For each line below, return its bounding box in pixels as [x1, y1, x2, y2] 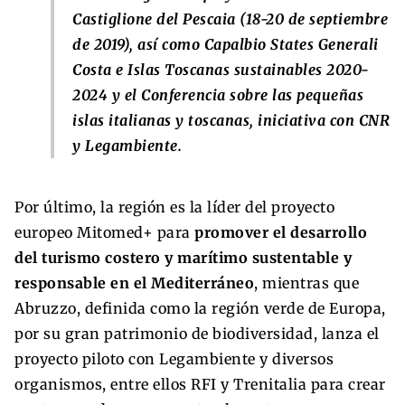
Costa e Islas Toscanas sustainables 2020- [72, 61, 370, 80]
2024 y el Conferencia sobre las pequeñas [72, 86, 363, 105]
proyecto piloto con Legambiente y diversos [14, 350, 334, 369]
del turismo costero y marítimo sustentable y [14, 249, 352, 268]
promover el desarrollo [194, 223, 367, 242]
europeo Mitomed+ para [14, 223, 194, 242]
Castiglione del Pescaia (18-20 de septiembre [72, 10, 388, 29]
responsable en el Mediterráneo [14, 274, 254, 293]
